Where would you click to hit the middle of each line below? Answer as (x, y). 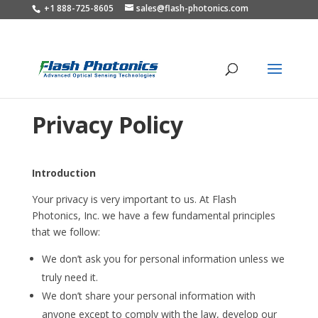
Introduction (64, 173)
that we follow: (66, 232)
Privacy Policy (107, 125)
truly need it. (70, 277)
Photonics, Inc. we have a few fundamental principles (153, 215)
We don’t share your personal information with (148, 296)
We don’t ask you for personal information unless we (163, 259)
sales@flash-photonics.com (192, 8)
